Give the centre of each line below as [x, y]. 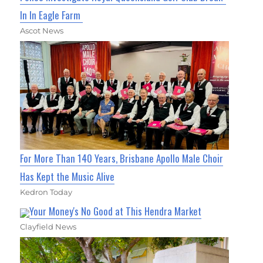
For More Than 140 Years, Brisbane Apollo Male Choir [122, 159]
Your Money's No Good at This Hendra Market [116, 211]
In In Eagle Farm [52, 15]
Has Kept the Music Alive [68, 177]
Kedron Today [46, 192]
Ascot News [42, 30]
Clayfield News [48, 227]
